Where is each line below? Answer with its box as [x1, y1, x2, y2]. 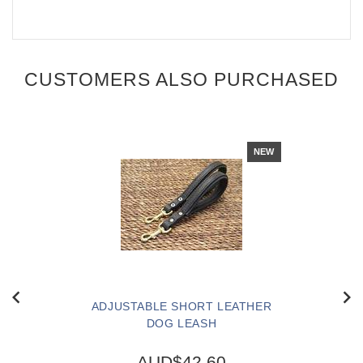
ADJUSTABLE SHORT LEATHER [91, 300, 272, 314]
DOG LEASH [146, 317, 217, 331]
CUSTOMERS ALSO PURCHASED [24, 69, 339, 91]
